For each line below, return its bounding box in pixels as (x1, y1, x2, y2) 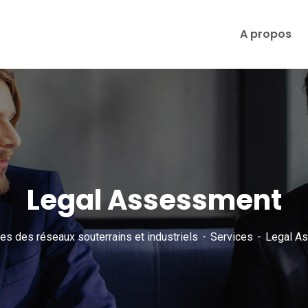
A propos (240, 26, 291, 42)
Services (210, 230, 253, 243)
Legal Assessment (26, 181, 282, 219)
